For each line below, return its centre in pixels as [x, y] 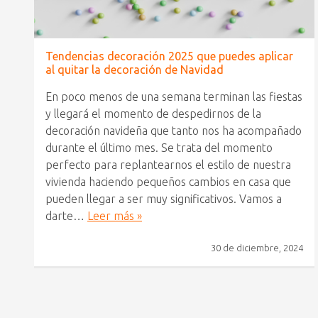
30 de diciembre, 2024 [257, 248]
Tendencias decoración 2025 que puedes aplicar [169, 56]
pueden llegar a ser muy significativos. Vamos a [164, 199]
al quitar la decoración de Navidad [135, 70]
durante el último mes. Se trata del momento [159, 148]
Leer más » [115, 216]
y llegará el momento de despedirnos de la [153, 114]
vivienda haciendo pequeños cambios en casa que [168, 182]
